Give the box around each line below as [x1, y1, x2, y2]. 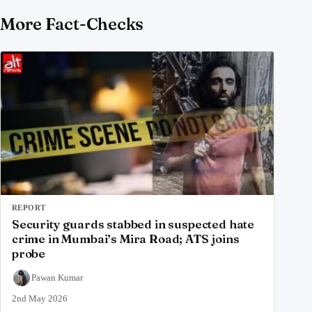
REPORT [12, 203, 46, 212]
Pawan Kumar [31, 272, 83, 283]
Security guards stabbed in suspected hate [12, 217, 255, 231]
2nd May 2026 [12, 292, 68, 304]
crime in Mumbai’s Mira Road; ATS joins [12, 231, 240, 246]
